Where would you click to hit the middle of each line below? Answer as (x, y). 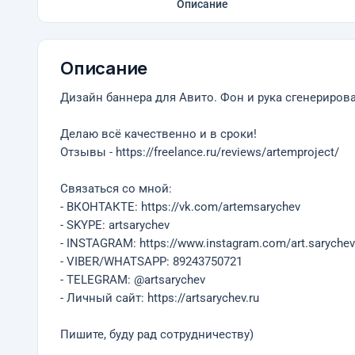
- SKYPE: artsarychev (115, 225)
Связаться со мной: (116, 189)
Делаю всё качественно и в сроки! (158, 134)
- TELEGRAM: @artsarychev (133, 280)
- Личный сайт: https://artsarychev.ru (160, 298)
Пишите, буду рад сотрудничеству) (157, 335)
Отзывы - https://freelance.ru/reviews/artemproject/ (200, 153)
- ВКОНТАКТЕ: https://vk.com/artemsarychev (180, 207)
